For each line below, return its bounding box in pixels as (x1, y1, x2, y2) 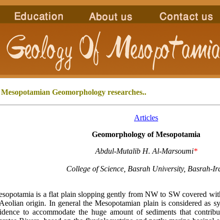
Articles (134, 113, 158, 122)
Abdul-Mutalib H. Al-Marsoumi (95, 147, 193, 155)
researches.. (106, 88, 146, 96)
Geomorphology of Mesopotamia (92, 130, 200, 138)
